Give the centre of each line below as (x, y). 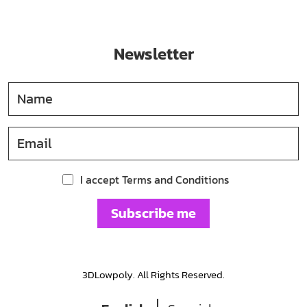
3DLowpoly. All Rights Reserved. (153, 274)
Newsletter (153, 53)
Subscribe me (153, 213)
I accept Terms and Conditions (154, 179)
